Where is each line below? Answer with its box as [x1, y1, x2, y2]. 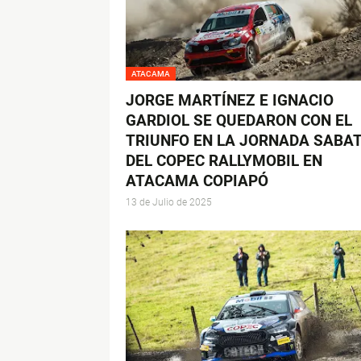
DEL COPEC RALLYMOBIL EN [125, 151, 322, 171]
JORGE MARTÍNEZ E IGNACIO [125, 91, 334, 110]
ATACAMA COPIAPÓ [125, 172, 268, 191]
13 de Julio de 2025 [125, 197, 212, 209]
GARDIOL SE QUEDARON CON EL [125, 111, 352, 131]
